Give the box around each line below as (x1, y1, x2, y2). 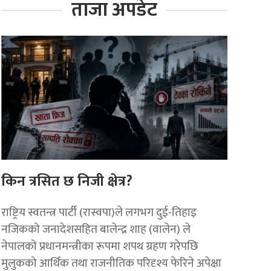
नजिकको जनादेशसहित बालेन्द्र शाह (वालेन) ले (1, 219, 191, 239)
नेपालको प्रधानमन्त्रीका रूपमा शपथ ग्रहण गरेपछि (1, 236, 199, 256)
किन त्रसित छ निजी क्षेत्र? (1, 169, 133, 194)
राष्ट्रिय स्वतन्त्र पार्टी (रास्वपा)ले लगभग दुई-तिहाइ (1, 202, 197, 222)
